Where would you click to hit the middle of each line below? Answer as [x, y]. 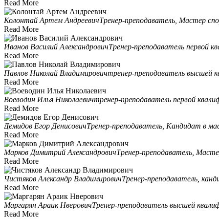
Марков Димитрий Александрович [60, 152]
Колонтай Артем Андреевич [52, 20]
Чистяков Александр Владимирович [63, 178]
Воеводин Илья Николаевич [49, 99]
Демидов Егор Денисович [45, 126]
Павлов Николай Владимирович [56, 73]
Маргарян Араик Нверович [48, 205]
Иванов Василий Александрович [56, 46]
